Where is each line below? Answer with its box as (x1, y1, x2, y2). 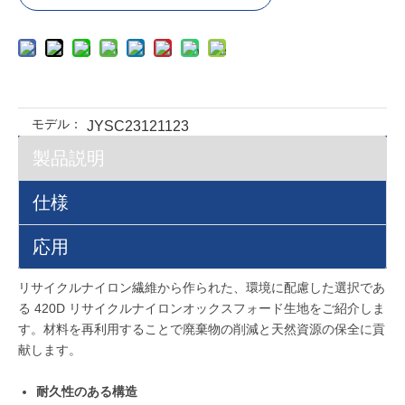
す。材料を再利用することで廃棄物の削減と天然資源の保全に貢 (18, 322, 385, 336)
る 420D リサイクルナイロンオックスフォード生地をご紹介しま (18, 301, 385, 316)
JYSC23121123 (87, 118, 189, 134)
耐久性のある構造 (36, 384, 137, 399)
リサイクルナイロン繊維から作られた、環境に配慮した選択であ (18, 280, 385, 295)
